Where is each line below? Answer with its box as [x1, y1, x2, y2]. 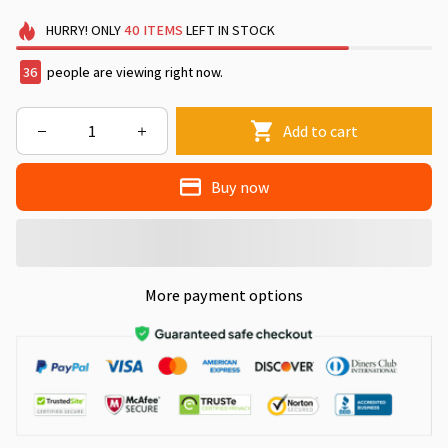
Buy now [211, 176, 271, 198]
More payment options [145, 285, 303, 307]
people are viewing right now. [44, 63, 223, 82]
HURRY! [45, 21, 88, 40]
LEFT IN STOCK [182, 21, 275, 40]
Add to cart [283, 120, 359, 142]
